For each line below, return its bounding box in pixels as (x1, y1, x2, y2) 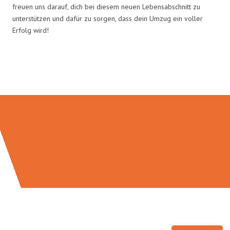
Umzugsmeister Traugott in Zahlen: (9, 63, 221, 83)
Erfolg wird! (12, 25, 49, 35)
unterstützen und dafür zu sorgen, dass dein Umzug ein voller (12, 13, 203, 23)
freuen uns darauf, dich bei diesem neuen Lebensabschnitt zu (12, 2, 200, 11)
